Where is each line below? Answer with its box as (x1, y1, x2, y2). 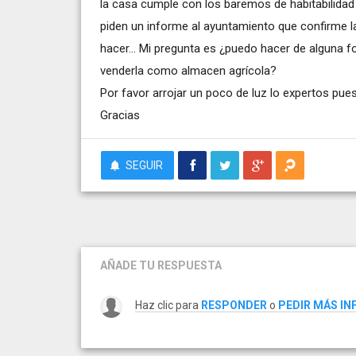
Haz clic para (135, 298, 201, 311)
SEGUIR (126, 158, 163, 172)
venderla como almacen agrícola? (100, 63, 277, 78)
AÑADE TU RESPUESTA (100, 258, 222, 272)
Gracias (100, 107, 140, 122)
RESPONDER (201, 298, 267, 311)
